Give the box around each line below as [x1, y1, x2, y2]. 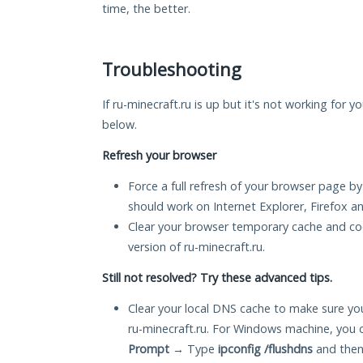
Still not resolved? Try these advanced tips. [102, 270, 332, 286]
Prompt [128, 341, 169, 357]
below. [102, 117, 137, 133]
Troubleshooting [102, 58, 241, 82]
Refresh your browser [102, 147, 216, 164]
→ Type [169, 341, 218, 357]
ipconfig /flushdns [218, 341, 313, 357]
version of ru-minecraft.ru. [128, 239, 265, 255]
